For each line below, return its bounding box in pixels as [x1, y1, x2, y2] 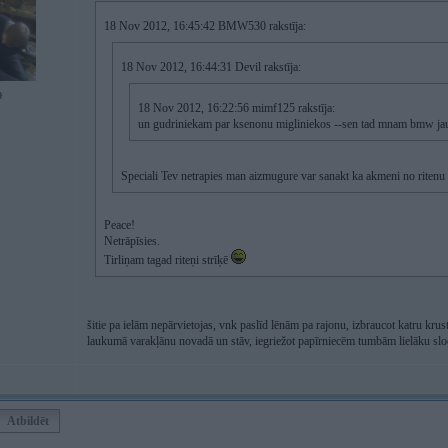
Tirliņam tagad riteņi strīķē [104, 253, 231, 267]
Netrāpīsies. [104, 234, 160, 248]
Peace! [104, 218, 135, 232]
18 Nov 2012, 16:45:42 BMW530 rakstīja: [104, 19, 306, 33]
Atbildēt [7, 414, 49, 428]
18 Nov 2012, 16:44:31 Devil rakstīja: [121, 60, 301, 74]
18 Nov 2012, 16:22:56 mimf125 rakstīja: [138, 101, 335, 115]
